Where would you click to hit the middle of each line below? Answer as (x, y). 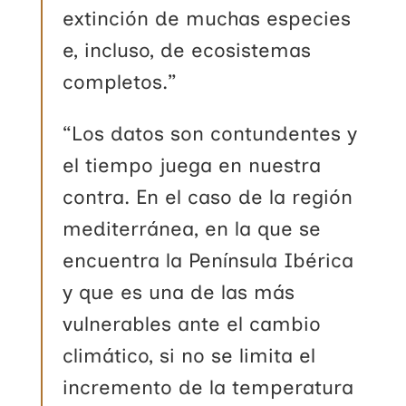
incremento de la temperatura (208, 387)
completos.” (120, 82)
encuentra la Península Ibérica (208, 260)
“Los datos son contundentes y (210, 133)
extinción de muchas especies (207, 18)
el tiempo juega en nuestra (192, 165)
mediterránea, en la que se (192, 228)
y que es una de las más (179, 292)
